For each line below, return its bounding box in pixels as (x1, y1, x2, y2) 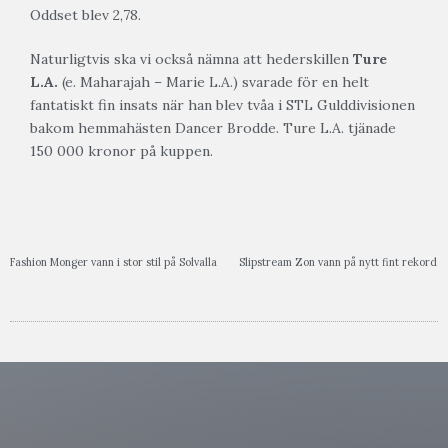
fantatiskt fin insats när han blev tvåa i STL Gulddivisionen (30, 96, 415, 115)
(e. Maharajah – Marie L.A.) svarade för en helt (58, 73, 369, 92)
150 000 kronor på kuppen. (30, 142, 213, 161)
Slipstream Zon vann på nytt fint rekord (239, 255, 437, 270)
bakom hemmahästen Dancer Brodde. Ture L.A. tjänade (30, 119, 396, 138)
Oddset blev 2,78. (30, 6, 141, 25)
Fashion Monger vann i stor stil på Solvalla (10, 255, 217, 270)
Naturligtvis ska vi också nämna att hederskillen (30, 50, 353, 69)
